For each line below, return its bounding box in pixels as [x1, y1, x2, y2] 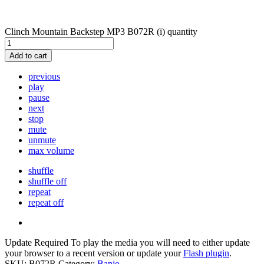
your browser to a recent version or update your [5, 247, 183, 258]
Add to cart [9, 51, 47, 60]
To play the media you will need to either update [68, 237, 250, 247]
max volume [28, 145, 74, 156]
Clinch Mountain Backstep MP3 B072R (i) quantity [5, 26, 197, 37]
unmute [28, 134, 56, 145]
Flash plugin [183, 247, 229, 258]
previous [28, 71, 60, 81]
